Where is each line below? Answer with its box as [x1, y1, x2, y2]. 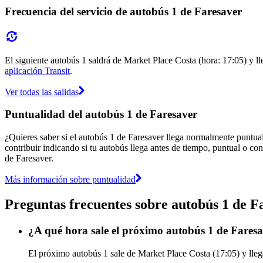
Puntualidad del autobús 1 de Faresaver [5, 108, 197, 121]
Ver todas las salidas [5, 86, 79, 97]
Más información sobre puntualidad [5, 174, 136, 184]
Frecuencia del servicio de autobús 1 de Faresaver [5, 5, 242, 18]
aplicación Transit [5, 65, 70, 76]
